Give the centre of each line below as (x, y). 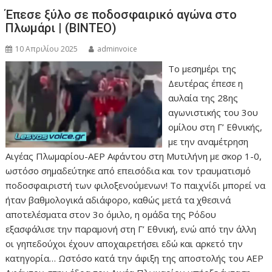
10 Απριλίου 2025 (47, 49)
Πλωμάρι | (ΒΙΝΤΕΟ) (61, 28)
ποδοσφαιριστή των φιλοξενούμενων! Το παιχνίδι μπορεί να (136, 185)
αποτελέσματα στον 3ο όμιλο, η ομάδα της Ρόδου (111, 214)
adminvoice (117, 49)
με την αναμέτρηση (208, 141)
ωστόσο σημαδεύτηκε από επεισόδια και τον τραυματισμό (128, 170)
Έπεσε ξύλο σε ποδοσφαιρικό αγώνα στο (121, 14)
